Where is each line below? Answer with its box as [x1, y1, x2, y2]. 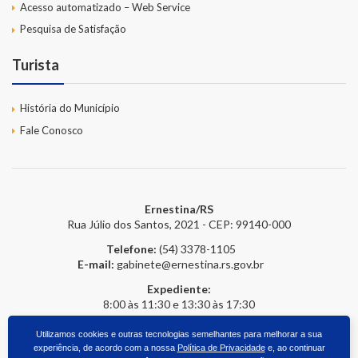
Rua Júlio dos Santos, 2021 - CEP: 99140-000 [67, 217, 291, 232]
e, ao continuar [265, 343, 325, 352]
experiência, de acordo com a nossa [33, 343, 177, 352]
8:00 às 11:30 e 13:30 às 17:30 [103, 297, 255, 312]
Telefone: [105, 242, 157, 257]
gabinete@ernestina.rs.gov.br [117, 257, 265, 272]
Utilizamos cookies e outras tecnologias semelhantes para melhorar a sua [36, 329, 322, 339]
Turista [12, 56, 59, 74]
